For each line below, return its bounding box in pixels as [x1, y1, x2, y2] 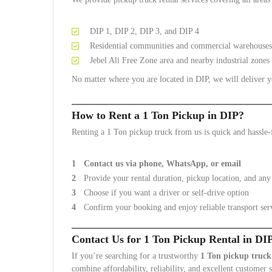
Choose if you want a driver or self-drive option [84, 188, 249, 197]
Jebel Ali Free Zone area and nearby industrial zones [90, 56, 270, 65]
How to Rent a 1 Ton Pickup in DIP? [72, 109, 244, 121]
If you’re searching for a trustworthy [72, 251, 200, 260]
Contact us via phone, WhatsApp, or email [84, 159, 241, 168]
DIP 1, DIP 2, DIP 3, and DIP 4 [90, 27, 199, 36]
